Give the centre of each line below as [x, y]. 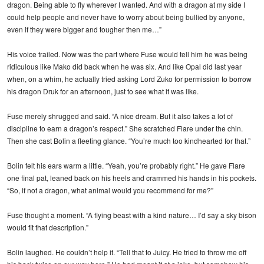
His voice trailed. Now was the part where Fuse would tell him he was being [127, 54]
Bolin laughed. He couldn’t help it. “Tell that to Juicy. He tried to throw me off [127, 252]
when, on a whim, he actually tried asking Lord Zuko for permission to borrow [129, 78]
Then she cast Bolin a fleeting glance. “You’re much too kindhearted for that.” [129, 140]
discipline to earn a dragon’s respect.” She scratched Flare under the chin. [125, 128]
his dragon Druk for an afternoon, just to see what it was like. [103, 91]
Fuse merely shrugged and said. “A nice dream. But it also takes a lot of [120, 115]
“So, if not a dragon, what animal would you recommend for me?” [110, 190]
